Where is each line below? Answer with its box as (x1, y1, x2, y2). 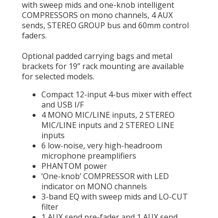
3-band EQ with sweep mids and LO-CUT (41, 191, 188, 202)
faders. (22, 30, 47, 41)
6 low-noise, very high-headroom (41, 140, 162, 151)
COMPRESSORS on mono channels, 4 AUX (22, 10, 173, 20)
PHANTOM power (41, 161, 107, 171)
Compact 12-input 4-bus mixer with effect (41, 89, 192, 100)
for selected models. (22, 71, 94, 82)
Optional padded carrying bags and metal (22, 51, 172, 61)
